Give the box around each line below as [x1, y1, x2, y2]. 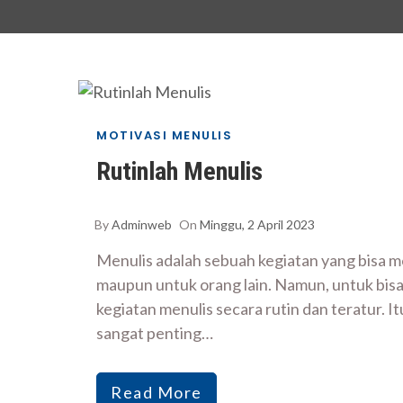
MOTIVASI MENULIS [96, 126, 232, 144]
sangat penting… [96, 322, 213, 343]
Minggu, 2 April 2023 [200, 216, 315, 232]
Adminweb [112, 216, 172, 232]
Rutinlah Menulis [96, 156, 263, 186]
